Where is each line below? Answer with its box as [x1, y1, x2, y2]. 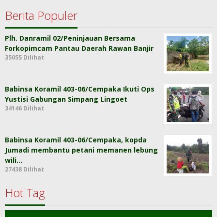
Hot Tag [5, 184, 45, 201]
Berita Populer [5, 7, 77, 23]
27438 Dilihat [5, 165, 44, 174]
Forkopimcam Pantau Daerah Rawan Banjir [5, 43, 154, 53]
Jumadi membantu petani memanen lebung [5, 145, 158, 155]
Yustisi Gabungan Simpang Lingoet [5, 94, 127, 104]
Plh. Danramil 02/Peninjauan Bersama [5, 33, 135, 43]
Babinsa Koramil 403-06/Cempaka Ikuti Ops [5, 84, 155, 93]
